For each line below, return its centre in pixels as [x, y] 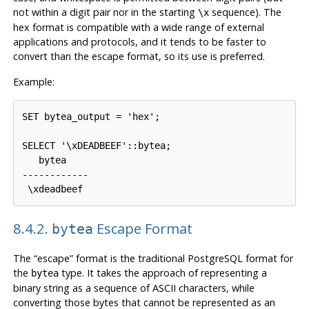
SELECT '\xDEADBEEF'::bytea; [97, 145]
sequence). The [245, 12]
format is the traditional [130, 258]
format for [268, 258]
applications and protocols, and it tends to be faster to [139, 42]
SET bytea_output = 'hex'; [91, 116]
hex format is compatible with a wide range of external [138, 28]
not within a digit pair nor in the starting [105, 12]
